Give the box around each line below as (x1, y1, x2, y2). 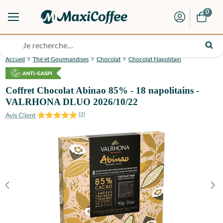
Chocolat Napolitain (128, 56, 181, 63)
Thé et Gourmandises (33, 56, 89, 63)
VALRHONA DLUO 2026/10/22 (5, 97, 138, 108)
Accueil (5, 56, 25, 63)
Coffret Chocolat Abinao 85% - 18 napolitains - (5, 85, 199, 96)
